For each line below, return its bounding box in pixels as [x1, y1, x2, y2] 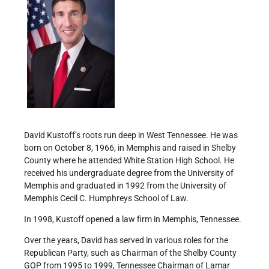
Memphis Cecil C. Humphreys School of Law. [24, 193, 189, 204]
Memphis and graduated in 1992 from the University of [24, 181, 226, 191]
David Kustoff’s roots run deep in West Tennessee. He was [24, 130, 238, 141]
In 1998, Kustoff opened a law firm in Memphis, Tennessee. [24, 214, 241, 225]
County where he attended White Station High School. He [24, 156, 234, 166]
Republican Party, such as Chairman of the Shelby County [24, 248, 237, 258]
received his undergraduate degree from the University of [24, 168, 234, 178]
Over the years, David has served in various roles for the [24, 235, 228, 246]
